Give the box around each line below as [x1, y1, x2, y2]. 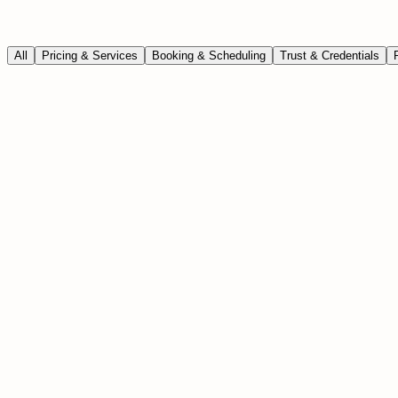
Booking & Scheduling [152, 48, 266, 62]
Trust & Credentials [280, 48, 379, 62]
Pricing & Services [42, 48, 138, 62]
